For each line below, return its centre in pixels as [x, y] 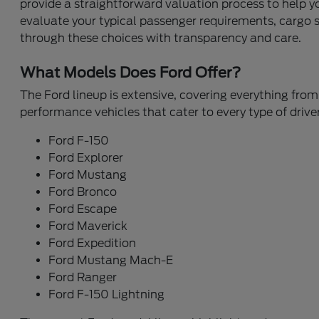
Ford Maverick [88, 226]
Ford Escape [83, 209]
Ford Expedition [93, 243]
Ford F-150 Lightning [107, 294]
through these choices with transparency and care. [161, 38]
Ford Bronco [83, 192]
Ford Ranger [83, 277]
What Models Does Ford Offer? [131, 73]
